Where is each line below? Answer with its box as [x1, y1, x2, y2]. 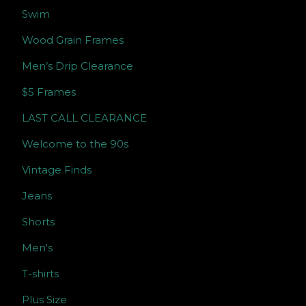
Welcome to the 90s [22, 137, 128, 151]
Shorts [22, 215, 55, 229]
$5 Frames [22, 85, 76, 99]
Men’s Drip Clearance [22, 59, 133, 73]
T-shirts [22, 267, 59, 281]
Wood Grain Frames [22, 33, 124, 47]
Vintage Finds [22, 163, 92, 177]
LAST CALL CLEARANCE [22, 111, 147, 125]
